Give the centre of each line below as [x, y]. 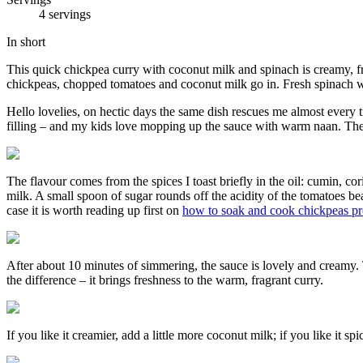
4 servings [65, 14]
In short [26, 41]
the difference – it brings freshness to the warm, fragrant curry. [165, 280]
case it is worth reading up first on [94, 210]
